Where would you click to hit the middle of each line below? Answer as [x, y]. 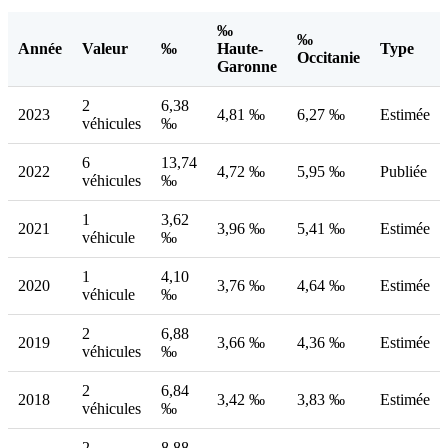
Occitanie [328, 58]
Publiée [403, 172]
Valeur [105, 49]
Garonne [247, 67]
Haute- [240, 49]
